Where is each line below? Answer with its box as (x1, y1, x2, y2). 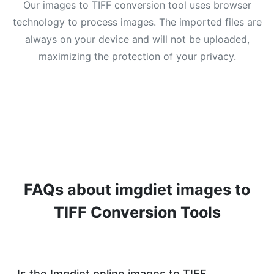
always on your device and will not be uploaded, (24, 33, 250, 45)
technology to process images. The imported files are (12, 16, 262, 28)
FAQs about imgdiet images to (24, 180, 250, 199)
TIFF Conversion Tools (53, 203, 221, 221)
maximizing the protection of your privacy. (38, 50, 236, 62)
